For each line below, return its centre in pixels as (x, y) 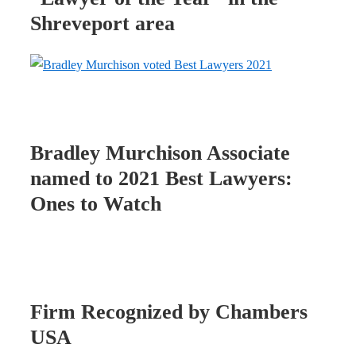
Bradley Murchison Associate (160, 153)
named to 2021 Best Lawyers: (161, 179)
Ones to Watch (96, 204)
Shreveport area (103, 24)
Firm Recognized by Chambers (169, 311)
